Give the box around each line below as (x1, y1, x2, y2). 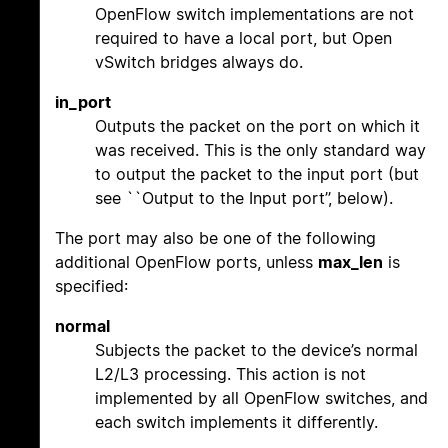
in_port (55, 92, 111, 113)
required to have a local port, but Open (95, 28, 392, 49)
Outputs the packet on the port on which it (95, 116, 420, 137)
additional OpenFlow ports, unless (55, 252, 318, 273)
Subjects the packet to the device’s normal (95, 340, 418, 361)
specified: (55, 276, 128, 297)
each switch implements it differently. (95, 412, 378, 433)
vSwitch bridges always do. (95, 52, 303, 73)
